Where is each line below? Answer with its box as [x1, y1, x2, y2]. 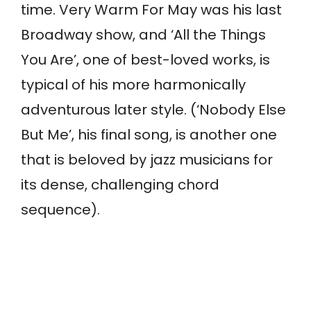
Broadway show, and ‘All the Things [21, 25, 266, 45]
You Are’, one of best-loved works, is [21, 50, 270, 70]
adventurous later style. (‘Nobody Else [21, 100, 286, 120]
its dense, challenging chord [21, 175, 219, 195]
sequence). [21, 200, 100, 220]
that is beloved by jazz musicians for [21, 150, 273, 170]
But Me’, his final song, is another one [21, 125, 277, 145]
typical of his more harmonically [21, 75, 246, 95]
